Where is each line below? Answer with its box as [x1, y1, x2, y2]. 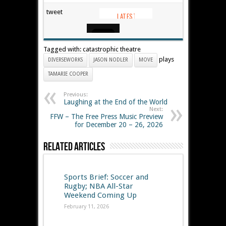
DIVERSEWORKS [47, 57, 83, 63]
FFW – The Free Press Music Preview [49, 112, 163, 121]
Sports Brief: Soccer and [64, 173, 148, 182]
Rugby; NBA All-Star [64, 182, 133, 191]
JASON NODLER [93, 57, 128, 63]
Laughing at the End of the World [63, 98, 167, 106]
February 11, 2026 [64, 203, 109, 210]
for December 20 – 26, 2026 [74, 121, 163, 129]
